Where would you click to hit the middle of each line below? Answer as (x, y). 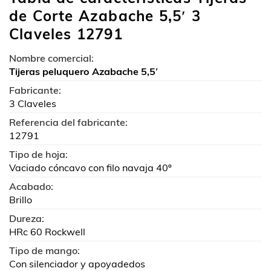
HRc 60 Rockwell (47, 231)
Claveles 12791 (66, 34)
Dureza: (27, 218)
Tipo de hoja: (38, 154)
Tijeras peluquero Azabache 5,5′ (84, 71)
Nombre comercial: (51, 58)
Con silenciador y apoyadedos (77, 263)
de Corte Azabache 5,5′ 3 (105, 15)
